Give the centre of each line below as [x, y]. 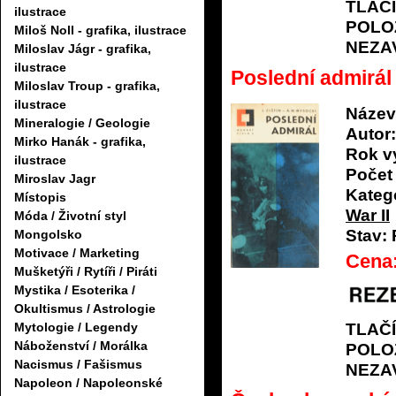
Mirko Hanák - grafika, [80, 142]
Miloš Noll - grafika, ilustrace [100, 30]
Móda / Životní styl [70, 216]
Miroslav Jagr [55, 179]
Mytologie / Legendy [76, 327]
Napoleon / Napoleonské [88, 383]
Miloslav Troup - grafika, [87, 86]
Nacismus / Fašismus [78, 365]
